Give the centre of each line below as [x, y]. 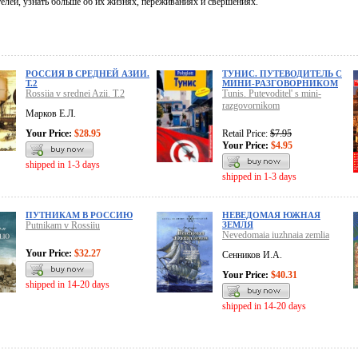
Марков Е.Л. [51, 114]
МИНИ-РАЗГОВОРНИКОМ [280, 84]
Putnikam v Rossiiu [63, 226]
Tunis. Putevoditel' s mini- [272, 94]
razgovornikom [251, 106]
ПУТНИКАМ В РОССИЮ [79, 215]
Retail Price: [246, 134]
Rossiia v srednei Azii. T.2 [75, 94]
